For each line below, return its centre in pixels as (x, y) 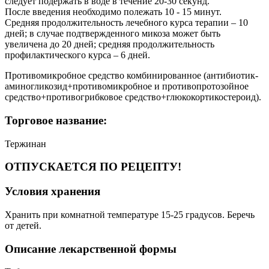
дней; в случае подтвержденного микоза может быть (113, 34)
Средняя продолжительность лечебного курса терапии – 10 (126, 23)
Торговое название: (56, 120)
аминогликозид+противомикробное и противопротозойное (127, 86)
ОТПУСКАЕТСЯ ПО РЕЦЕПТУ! (93, 167)
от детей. (23, 225)
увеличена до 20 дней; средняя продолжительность (110, 44)
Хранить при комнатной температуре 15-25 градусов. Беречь (130, 214)
